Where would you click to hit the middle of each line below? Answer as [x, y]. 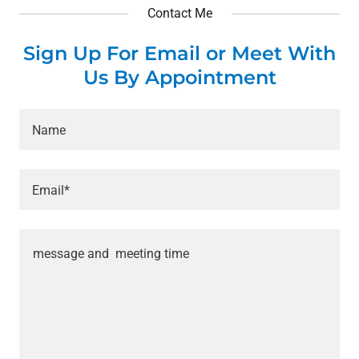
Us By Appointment [179, 77]
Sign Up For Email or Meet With [179, 53]
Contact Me [179, 13]
